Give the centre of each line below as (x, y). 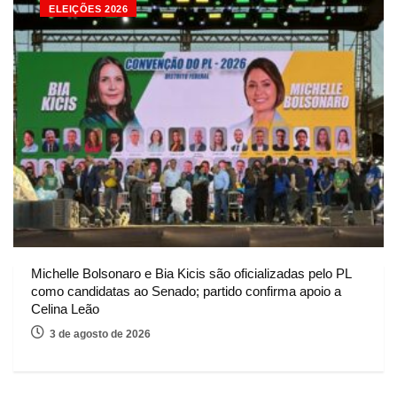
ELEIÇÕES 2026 (89, 8)
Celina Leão (65, 308)
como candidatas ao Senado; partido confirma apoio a (186, 291)
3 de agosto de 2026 (100, 334)
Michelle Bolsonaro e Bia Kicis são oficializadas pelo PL (191, 273)
